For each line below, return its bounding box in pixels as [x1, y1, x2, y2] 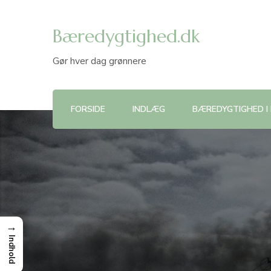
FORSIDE [71, 103, 105, 116]
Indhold [6, 235, 17, 264]
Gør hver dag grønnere [53, 54, 146, 68]
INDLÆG [132, 103, 165, 116]
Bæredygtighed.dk [53, 25, 200, 47]
